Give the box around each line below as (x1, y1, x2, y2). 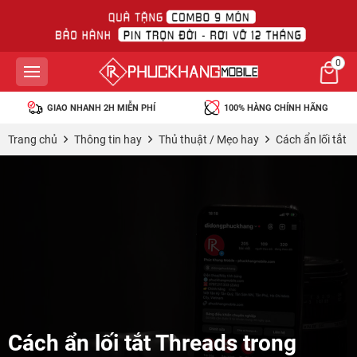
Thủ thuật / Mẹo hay (159, 133, 259, 146)
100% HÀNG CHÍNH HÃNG (223, 102, 328, 113)
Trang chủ (8, 133, 57, 146)
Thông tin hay (74, 133, 142, 146)
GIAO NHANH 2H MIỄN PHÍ (47, 102, 155, 113)
